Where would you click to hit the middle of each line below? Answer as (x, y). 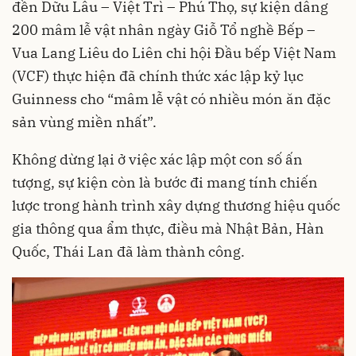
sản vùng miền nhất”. (84, 122)
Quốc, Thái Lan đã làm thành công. (128, 252)
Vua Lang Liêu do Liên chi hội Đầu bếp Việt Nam (174, 53)
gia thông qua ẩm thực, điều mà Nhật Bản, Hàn (168, 229)
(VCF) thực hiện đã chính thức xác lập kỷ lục (158, 76)
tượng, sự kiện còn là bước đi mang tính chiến (165, 183)
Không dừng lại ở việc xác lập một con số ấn (157, 160)
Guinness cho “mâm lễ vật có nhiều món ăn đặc (171, 99)
